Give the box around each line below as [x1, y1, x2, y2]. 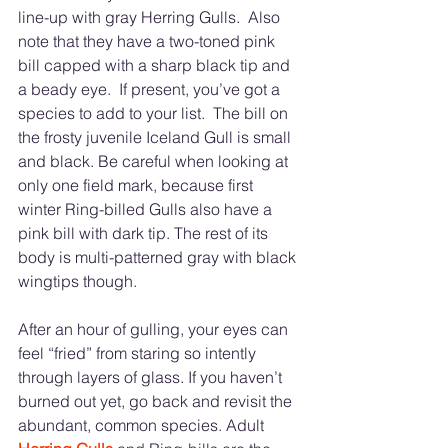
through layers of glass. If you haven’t [18, 367, 286, 388]
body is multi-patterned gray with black [18, 247, 300, 268]
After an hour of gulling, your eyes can [18, 319, 292, 340]
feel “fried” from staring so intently [18, 343, 260, 364]
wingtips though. [141, 271, 218, 292]
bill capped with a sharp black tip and [18, 55, 294, 76]
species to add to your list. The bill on [18, 103, 292, 124]
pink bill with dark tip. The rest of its [18, 223, 272, 244]
